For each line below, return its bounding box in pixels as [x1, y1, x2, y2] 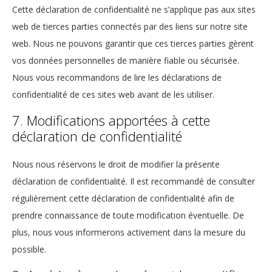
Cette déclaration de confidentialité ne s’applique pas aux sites [12, 4, 256, 16]
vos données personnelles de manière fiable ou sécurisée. [12, 55, 239, 67]
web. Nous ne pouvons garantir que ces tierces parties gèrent [12, 38, 254, 50]
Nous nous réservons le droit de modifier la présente [12, 158, 220, 171]
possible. [12, 243, 46, 256]
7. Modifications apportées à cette [12, 111, 210, 130]
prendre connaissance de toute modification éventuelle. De [12, 209, 244, 222]
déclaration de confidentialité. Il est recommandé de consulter [12, 175, 255, 188]
